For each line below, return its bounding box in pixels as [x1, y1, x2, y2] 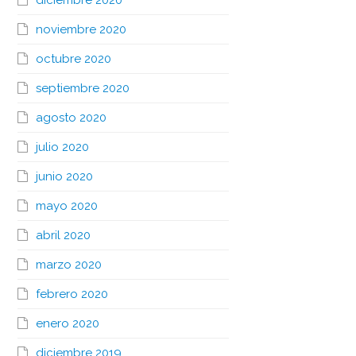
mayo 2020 [35, 199, 98, 213]
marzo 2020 [35, 257, 102, 272]
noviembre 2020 [35, 22, 126, 37]
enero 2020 [35, 316, 99, 331]
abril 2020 [35, 228, 91, 242]
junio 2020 [35, 169, 93, 184]
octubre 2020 [35, 52, 111, 66]
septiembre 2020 [35, 81, 130, 95]
